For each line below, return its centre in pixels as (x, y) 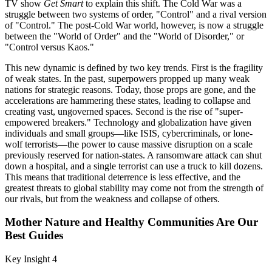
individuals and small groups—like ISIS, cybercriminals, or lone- (129, 133)
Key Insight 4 (31, 259)
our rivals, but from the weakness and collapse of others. (112, 199)
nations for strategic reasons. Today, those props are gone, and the (130, 89)
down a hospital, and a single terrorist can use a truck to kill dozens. (134, 166)
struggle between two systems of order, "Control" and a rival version (136, 14)
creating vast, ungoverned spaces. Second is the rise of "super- (124, 111)
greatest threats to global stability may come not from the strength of (134, 188)
